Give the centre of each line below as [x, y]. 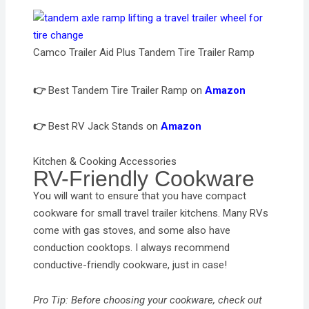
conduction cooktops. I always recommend [132, 247]
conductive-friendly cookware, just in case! [130, 265]
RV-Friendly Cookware [144, 178]
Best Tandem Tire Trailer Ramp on [126, 91]
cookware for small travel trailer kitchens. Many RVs [151, 213]
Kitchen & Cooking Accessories [105, 161]
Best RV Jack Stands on [103, 126]
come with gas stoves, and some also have [132, 230]
